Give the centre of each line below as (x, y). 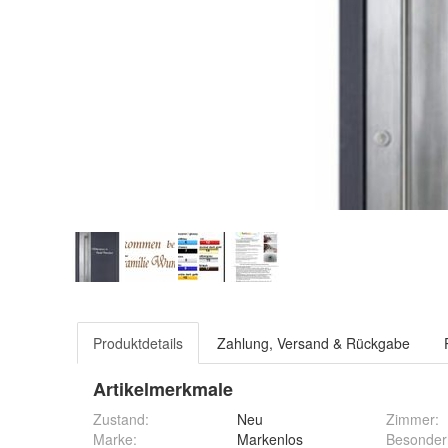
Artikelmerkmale (163, 389)
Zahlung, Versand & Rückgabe (313, 343)
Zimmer (410, 419)
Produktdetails (138, 343)
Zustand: (121, 419)
